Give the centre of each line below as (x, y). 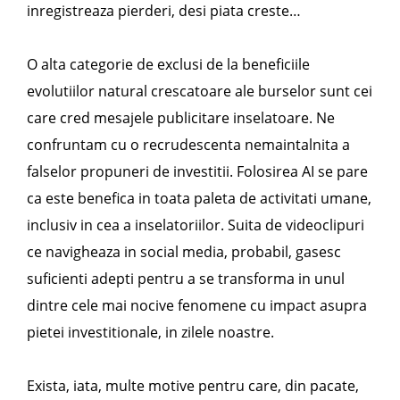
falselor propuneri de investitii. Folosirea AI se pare (197, 171)
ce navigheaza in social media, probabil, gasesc (184, 252)
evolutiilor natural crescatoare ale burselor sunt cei (200, 91)
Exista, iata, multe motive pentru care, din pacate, (193, 386)
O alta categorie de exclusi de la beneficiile (168, 64)
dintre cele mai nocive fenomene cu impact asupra (197, 305)
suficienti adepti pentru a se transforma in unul (186, 279)
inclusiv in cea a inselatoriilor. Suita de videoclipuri (196, 225)
